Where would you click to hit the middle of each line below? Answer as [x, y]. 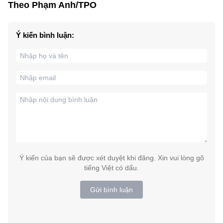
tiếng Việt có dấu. [111, 168]
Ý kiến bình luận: [45, 35]
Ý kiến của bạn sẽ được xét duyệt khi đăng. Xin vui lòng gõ [111, 158]
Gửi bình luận [111, 190]
